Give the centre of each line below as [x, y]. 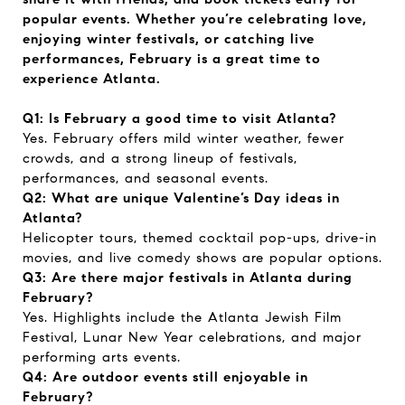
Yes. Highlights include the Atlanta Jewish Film [182, 317]
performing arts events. [102, 357]
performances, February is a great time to [172, 59]
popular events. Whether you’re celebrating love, [195, 19]
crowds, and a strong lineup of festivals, [160, 158]
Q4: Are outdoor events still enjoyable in [165, 377]
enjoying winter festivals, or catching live [169, 39]
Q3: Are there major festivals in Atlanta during [188, 278]
